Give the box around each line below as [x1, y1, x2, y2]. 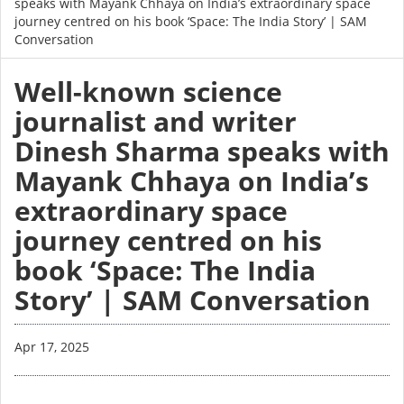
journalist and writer [14, 103, 297, 141]
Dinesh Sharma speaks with [14, 133, 390, 170]
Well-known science [14, 73, 282, 111]
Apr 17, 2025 [14, 338, 89, 356]
